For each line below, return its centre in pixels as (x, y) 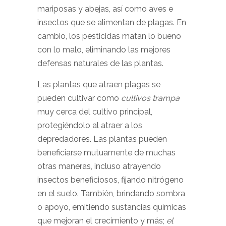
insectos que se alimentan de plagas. (107, 22)
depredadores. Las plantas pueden (102, 139)
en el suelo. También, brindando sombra (111, 193)
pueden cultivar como (79, 98)
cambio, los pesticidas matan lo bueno (109, 36)
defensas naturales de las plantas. (100, 63)
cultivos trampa (150, 98)
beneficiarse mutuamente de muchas (106, 153)
